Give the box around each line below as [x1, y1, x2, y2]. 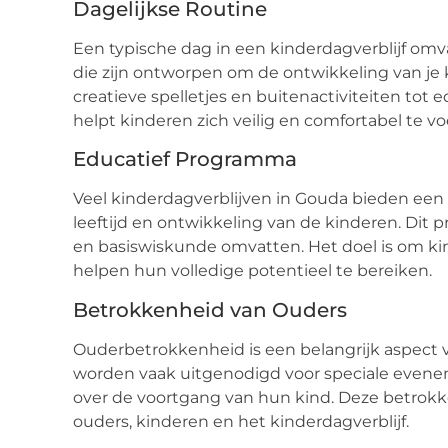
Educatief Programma [73, 147, 297, 172]
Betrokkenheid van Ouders [73, 297, 347, 322]
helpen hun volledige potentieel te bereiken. [73, 261, 432, 281]
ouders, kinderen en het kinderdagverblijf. [73, 411, 409, 431]
